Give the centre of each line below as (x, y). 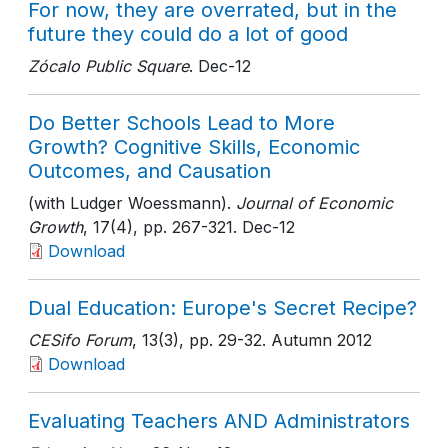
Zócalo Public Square (108, 66)
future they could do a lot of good (188, 34)
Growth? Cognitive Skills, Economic (194, 147)
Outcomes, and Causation (149, 171)
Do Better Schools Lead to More (181, 123)
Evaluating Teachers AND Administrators (219, 421)
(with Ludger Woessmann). (129, 203)
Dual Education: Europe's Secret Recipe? (222, 308)
